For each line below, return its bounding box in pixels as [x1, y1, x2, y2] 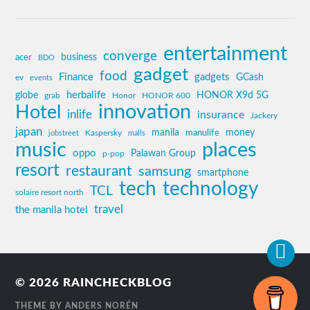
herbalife [66, 90, 107, 101]
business [61, 52, 98, 63]
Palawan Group [131, 148, 197, 159]
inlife [67, 109, 93, 121]
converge [103, 49, 158, 64]
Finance [59, 72, 94, 83]
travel [94, 203, 124, 216]
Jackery [250, 111, 278, 120]
